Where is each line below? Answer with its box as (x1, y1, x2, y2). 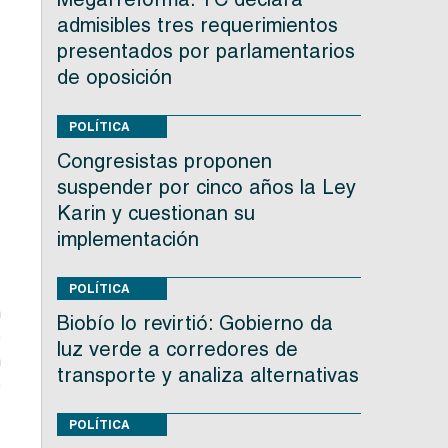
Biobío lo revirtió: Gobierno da (56, 311, 333, 336)
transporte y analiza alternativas (56, 363, 359, 388)
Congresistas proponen (56, 149, 272, 174)
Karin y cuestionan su (56, 201, 255, 226)
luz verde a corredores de (56, 337, 298, 362)
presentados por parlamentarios (56, 39, 355, 64)
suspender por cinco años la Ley (56, 175, 356, 200)
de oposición (56, 65, 172, 90)
